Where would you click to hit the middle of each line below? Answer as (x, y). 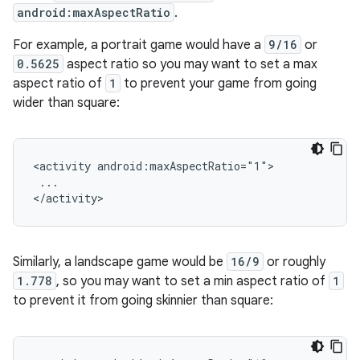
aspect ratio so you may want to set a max (190, 64)
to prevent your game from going (219, 84)
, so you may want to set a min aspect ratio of (192, 281)
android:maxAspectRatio (94, 12)
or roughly (295, 262)
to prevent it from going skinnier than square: (143, 301)
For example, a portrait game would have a (139, 45)
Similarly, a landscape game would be (120, 262)
